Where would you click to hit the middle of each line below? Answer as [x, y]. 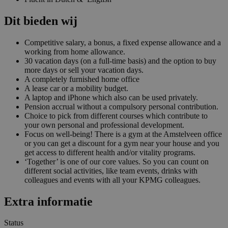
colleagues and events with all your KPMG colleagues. [112, 180]
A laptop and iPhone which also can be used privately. [111, 97]
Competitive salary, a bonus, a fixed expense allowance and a [123, 42]
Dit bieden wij [41, 21]
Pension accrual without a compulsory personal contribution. [121, 106]
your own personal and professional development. [104, 125]
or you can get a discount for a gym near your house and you [122, 143]
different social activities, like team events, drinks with [111, 170]
